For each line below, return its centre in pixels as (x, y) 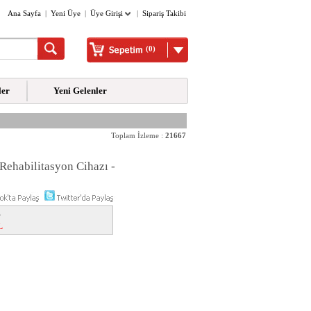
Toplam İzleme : (137, 136)
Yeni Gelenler (80, 91)
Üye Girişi (108, 14)
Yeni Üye (66, 14)
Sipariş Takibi (164, 14)
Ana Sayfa (24, 14)
